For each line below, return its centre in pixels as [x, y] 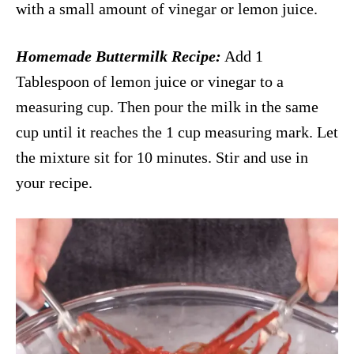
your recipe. [54, 182]
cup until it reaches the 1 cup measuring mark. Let [177, 132]
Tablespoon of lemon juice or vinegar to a [150, 81]
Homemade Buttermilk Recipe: [119, 56]
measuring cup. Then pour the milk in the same [167, 106]
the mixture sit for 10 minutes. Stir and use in [162, 157]
